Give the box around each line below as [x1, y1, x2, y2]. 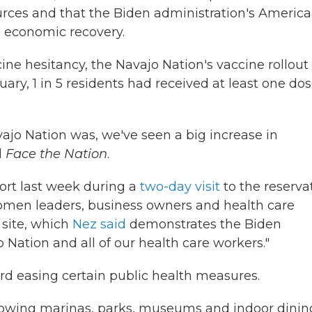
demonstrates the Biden [126, 217, 281, 232]
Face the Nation [6, 146, 107, 162]
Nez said [72, 217, 126, 232]
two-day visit [140, 179, 220, 194]
